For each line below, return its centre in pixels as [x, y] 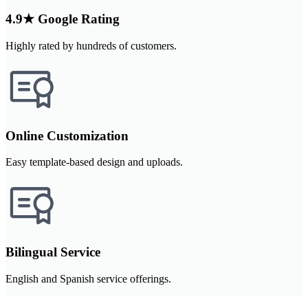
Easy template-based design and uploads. [94, 162]
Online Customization [67, 135]
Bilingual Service [53, 252]
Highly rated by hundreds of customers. [91, 45]
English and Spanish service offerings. [88, 278]
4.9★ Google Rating [63, 19]
